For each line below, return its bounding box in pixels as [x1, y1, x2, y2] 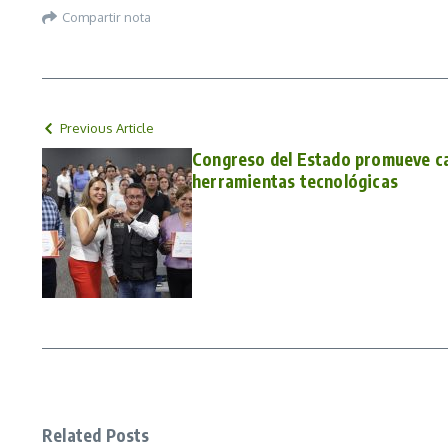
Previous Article [60, 119, 154, 136]
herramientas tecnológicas [192, 169, 398, 192]
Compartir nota [62, 9, 151, 26]
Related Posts [42, 423, 150, 446]
